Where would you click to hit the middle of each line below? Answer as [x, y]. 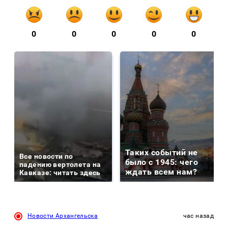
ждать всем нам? [161, 172]
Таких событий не [162, 153]
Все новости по [46, 156]
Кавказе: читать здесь [60, 173]
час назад [198, 216]
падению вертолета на [60, 165]
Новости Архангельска [63, 216]
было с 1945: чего [162, 162]
